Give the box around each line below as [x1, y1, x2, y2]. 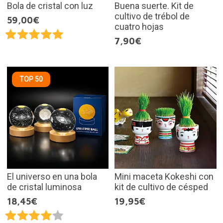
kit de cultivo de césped [114, 181, 208, 192]
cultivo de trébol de [114, 11, 190, 22]
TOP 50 [19, 75, 43, 84]
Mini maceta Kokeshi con [114, 171, 214, 182]
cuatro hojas [114, 21, 164, 32]
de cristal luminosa [6, 181, 82, 192]
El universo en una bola [6, 171, 97, 182]
